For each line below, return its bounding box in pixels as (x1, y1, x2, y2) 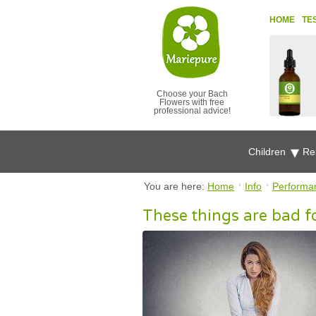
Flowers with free (159, 97, 224, 107)
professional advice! (153, 106, 231, 116)
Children (248, 146, 288, 157)
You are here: (144, 181, 207, 192)
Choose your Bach (156, 89, 228, 99)
